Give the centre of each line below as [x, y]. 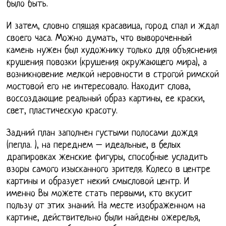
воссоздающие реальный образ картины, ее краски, [106, 99]
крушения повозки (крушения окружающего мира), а [107, 63]
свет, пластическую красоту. [62, 111]
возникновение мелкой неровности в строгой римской [113, 75]
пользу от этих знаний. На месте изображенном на [106, 206]
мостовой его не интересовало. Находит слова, [99, 87]
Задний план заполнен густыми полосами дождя [102, 134]
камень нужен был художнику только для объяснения [112, 51]
